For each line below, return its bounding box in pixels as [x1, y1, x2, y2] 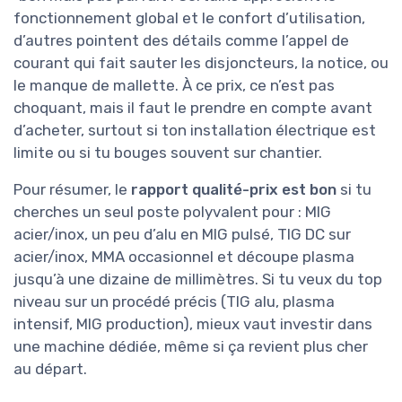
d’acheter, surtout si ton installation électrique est [13, 120, 376, 139]
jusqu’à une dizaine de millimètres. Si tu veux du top [13, 269, 382, 288]
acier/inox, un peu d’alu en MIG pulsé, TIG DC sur [13, 224, 351, 243]
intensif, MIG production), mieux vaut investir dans [13, 314, 372, 333]
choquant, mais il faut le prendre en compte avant [13, 98, 372, 117]
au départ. [13, 359, 87, 378]
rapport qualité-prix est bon [131, 179, 336, 198]
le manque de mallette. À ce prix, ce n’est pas [13, 75, 335, 94]
